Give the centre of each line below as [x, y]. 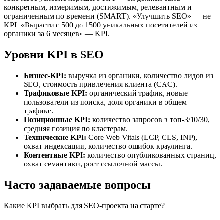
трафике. [38, 110]
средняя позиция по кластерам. [76, 128]
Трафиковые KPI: [55, 93]
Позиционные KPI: [57, 119]
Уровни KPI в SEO [54, 54]
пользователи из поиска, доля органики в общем [105, 102]
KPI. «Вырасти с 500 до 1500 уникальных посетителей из [100, 25]
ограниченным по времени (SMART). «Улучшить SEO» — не [107, 16]
